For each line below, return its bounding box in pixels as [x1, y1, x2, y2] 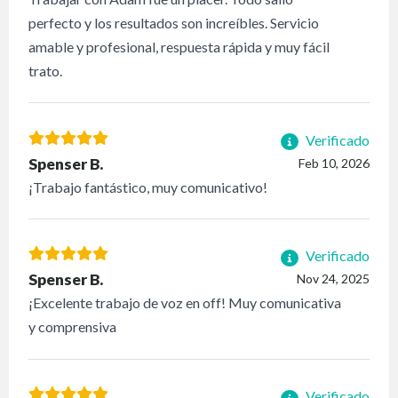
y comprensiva [28, 318, 117, 336]
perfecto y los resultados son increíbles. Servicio [28, 13, 320, 31]
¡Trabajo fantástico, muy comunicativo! [28, 178, 268, 195]
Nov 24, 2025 [296, 271, 370, 287]
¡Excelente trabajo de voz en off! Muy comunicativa [28, 294, 342, 312]
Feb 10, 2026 [298, 155, 370, 171]
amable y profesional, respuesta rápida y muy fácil [28, 37, 330, 55]
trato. [28, 61, 63, 79]
